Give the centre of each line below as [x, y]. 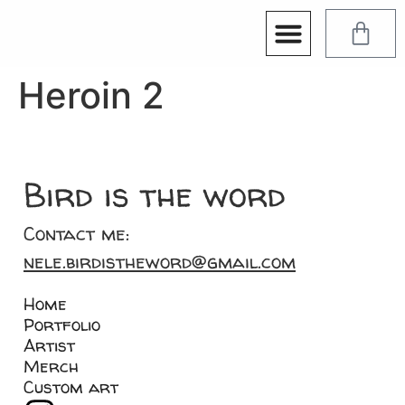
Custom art [71, 387]
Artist [49, 345]
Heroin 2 [91, 95]
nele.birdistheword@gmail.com [160, 262]
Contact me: [76, 234]
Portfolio [62, 325]
